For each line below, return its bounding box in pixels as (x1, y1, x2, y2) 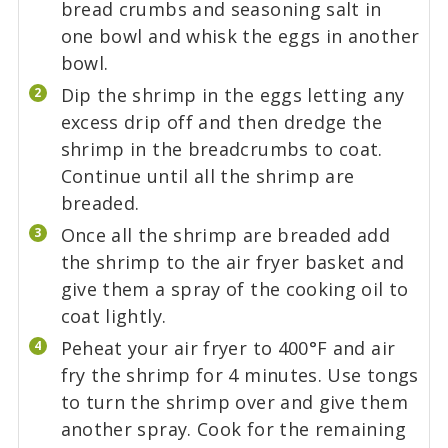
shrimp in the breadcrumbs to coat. (60, 136, 383, 161)
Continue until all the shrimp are (60, 163, 355, 188)
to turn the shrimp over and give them (60, 389, 408, 414)
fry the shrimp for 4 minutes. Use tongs (60, 362, 419, 387)
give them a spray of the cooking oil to (60, 276, 409, 301)
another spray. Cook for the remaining (60, 416, 406, 441)
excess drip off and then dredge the (60, 109, 383, 134)
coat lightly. (60, 303, 167, 328)
